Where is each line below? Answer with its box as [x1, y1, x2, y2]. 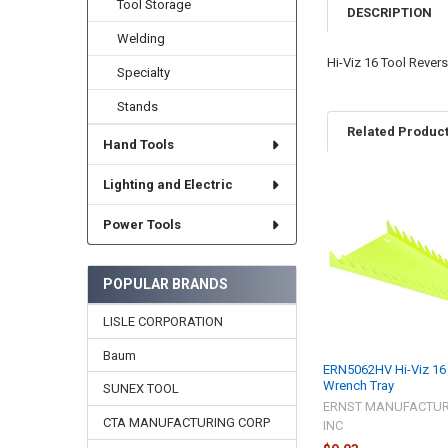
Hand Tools [102, 137, 174, 153]
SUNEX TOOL [102, 381, 179, 397]
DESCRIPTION [347, 5, 433, 21]
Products [326, 220, 397, 240]
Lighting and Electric [102, 177, 233, 193]
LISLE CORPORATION [102, 313, 223, 329]
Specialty [117, 65, 171, 81]
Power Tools [102, 217, 181, 233]
